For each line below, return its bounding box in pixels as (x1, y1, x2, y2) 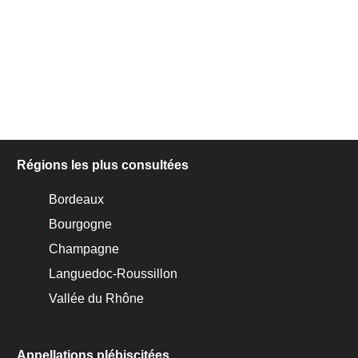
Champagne (49, 241, 119, 256)
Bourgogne (49, 217, 112, 231)
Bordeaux (49, 192, 104, 206)
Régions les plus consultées (17, 157, 189, 172)
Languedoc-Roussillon (49, 266, 177, 280)
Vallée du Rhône (49, 291, 144, 305)
